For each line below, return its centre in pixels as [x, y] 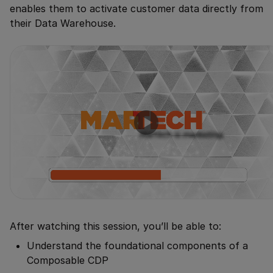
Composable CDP [68, 261]
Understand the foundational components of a [137, 246]
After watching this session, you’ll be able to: [115, 226]
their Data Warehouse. [63, 23]
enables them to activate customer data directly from [136, 9]
